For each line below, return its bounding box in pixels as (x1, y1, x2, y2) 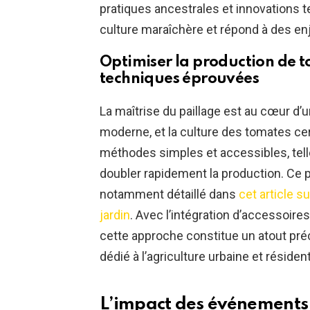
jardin (100, 208, 130, 223)
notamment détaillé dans (100, 187, 239, 202)
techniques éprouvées (100, 71, 259, 87)
